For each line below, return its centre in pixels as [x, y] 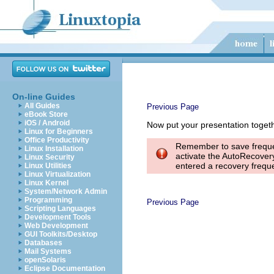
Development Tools [58, 217]
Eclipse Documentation [65, 268]
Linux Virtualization [57, 174]
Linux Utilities [48, 166]
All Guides [42, 106]
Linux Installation [54, 149]
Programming [48, 200]
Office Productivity [57, 140]
